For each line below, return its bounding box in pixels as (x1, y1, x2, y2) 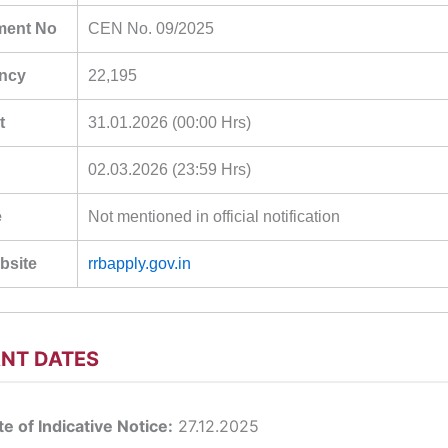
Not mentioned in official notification (88, 207, 340, 225)
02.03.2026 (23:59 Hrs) (88, 160, 251, 178)
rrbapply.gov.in (88, 254, 191, 272)
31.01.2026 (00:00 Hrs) (88, 113, 251, 131)
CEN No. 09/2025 (88, 19, 214, 37)
